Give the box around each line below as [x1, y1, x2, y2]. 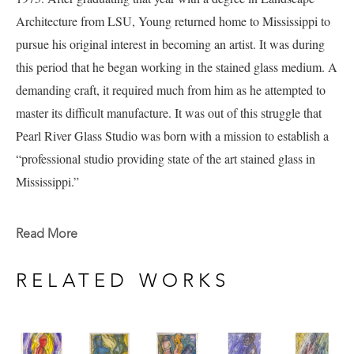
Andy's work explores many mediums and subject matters [16, 217, 301, 235]
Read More [16, 228, 77, 242]
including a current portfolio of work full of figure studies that [16, 240, 320, 258]
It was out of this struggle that [175, 104, 322, 122]
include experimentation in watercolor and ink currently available [16, 263, 338, 281]
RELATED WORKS [16, 273, 231, 292]
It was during [259, 36, 325, 53]
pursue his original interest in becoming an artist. [16, 36, 256, 53]
